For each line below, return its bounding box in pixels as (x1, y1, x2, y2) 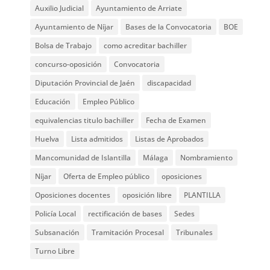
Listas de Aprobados (135, 134, 204, 144)
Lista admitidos (71, 134, 124, 144)
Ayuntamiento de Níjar (35, 22, 114, 32)
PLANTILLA (184, 190, 221, 200)
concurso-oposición (35, 59, 102, 69)
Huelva (35, 134, 60, 144)
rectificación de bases (88, 209, 163, 219)
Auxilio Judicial (35, 3, 84, 13)
